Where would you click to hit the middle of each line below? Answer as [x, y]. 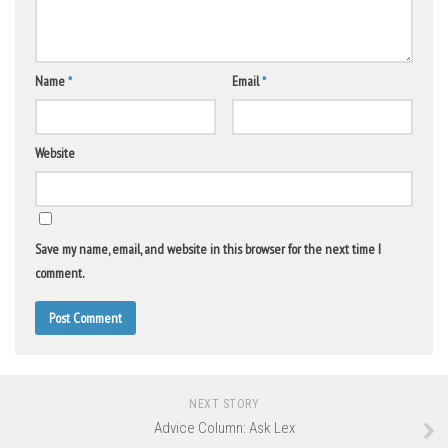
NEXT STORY [224, 404]
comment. [59, 273]
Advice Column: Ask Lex [224, 428]
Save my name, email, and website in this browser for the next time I [208, 249]
